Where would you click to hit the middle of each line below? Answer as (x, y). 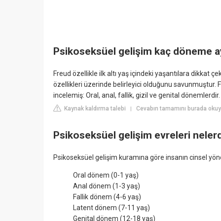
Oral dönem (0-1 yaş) (106, 175)
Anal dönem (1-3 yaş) (107, 186)
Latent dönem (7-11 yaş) (111, 208)
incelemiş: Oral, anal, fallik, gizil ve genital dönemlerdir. (137, 95)
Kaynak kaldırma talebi (94, 109)
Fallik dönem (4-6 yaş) (107, 197)
